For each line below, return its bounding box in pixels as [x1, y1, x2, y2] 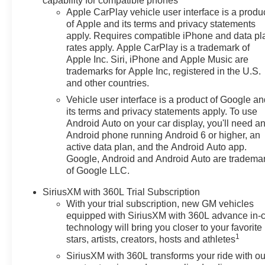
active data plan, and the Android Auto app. [66, 142, 247, 153]
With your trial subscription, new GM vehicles [66, 199, 254, 209]
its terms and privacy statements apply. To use [66, 106, 258, 117]
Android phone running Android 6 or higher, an [66, 130, 261, 141]
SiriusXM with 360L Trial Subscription [43, 187, 201, 198]
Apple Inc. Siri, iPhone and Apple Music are [66, 54, 249, 65]
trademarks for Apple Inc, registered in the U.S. [66, 66, 261, 77]
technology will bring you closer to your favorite [66, 222, 263, 233]
